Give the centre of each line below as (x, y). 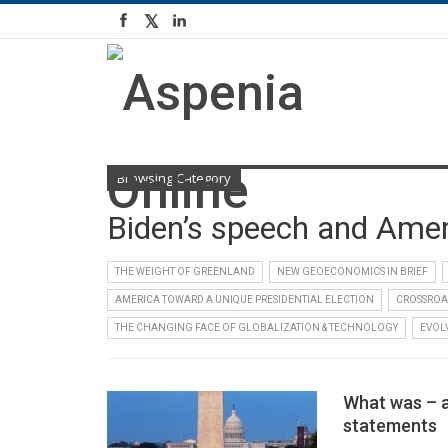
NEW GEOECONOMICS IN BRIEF (352, 271)
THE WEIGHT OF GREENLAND (185, 271)
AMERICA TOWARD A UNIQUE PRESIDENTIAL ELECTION (244, 299)
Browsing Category (174, 178)
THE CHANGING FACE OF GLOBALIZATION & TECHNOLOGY (256, 327)
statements (390, 425)
